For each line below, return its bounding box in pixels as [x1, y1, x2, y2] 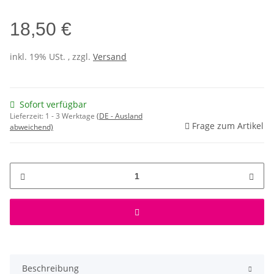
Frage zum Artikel [192, 120, 264, 132]
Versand [93, 51, 127, 63]
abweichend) [10, 122, 53, 133]
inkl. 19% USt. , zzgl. [10, 51, 93, 63]
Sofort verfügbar [20, 98, 87, 111]
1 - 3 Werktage [45, 111, 97, 122]
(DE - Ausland [97, 111, 143, 122]
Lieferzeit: [10, 111, 45, 122]
